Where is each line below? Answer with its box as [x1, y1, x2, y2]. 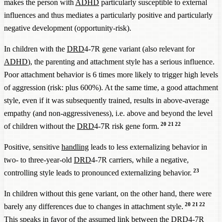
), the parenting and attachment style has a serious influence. [28, 57, 215, 66]
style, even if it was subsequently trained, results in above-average [4, 96, 209, 105]
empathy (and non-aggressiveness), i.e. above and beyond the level [4, 109, 213, 118]
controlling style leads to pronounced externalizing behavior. [4, 168, 192, 177]
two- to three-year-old [4, 156, 74, 165]
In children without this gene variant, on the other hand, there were [4, 189, 212, 198]
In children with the [4, 45, 67, 54]
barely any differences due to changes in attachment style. [4, 202, 183, 211]
